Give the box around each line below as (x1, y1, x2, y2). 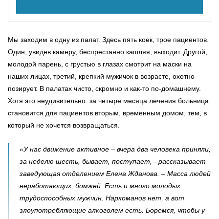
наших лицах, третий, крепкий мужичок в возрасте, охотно (8, 72, 195, 80)
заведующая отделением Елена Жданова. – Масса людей (20, 170, 211, 177)
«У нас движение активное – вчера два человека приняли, (20, 145, 211, 153)
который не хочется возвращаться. (8, 121, 120, 129)
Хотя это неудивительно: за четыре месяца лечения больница (8, 97, 209, 105)
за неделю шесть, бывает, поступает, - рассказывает (20, 157, 206, 165)
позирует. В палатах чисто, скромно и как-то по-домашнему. (8, 85, 201, 92)
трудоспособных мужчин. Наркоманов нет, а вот (20, 194, 184, 202)
